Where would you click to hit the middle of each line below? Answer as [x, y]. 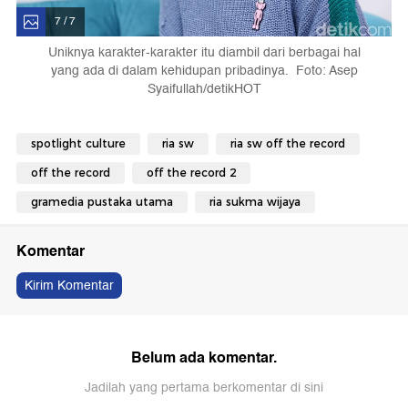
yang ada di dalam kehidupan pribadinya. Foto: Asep [204, 71]
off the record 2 [191, 173]
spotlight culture [78, 144]
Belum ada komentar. [204, 358]
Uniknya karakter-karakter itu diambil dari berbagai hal [204, 53]
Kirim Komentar [69, 286]
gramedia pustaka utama [102, 202]
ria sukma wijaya [255, 202]
